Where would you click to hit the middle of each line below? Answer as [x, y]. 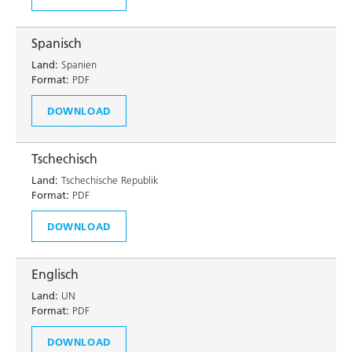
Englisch [55, 274]
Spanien [77, 64]
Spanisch [57, 43]
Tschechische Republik [108, 180]
